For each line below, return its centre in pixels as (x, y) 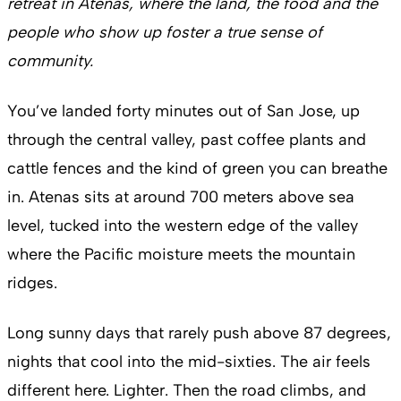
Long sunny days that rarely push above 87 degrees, (199, 333)
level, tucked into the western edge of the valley (183, 226)
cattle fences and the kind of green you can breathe (197, 169)
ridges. (34, 283)
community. (50, 61)
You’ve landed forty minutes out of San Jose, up (183, 111)
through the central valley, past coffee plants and (187, 140)
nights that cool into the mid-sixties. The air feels (189, 362)
